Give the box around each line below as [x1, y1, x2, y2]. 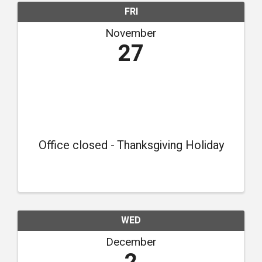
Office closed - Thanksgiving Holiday [38, 136, 224, 154]
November [105, 25, 157, 42]
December [105, 233, 157, 250]
